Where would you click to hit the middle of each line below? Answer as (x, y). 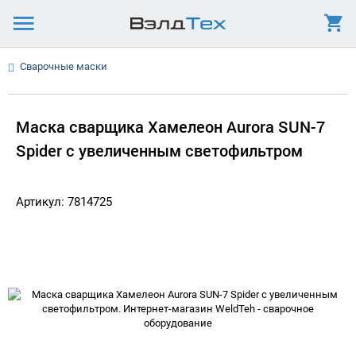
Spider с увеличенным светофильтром (159, 150)
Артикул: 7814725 (64, 202)
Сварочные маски (64, 66)
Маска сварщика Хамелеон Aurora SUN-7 (170, 126)
